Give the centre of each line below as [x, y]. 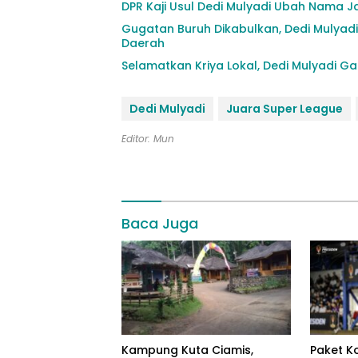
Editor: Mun [148, 138]
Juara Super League [284, 108]
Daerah [143, 43]
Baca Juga [160, 223]
